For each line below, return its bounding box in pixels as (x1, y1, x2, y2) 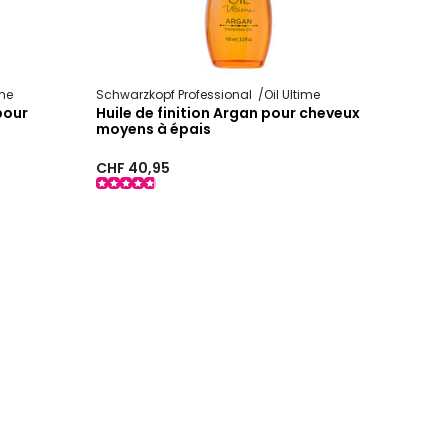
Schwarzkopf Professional (96, 86, 256, 104)
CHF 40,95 (96, 157, 171, 178)
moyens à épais (96, 119, 212, 140)
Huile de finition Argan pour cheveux (96, 103, 361, 124)
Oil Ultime (264, 86, 321, 104)
